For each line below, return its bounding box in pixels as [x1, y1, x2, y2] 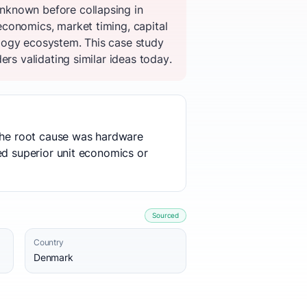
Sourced [152, 211, 179, 219]
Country [34, 237, 64, 247]
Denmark [34, 251, 73, 263]
